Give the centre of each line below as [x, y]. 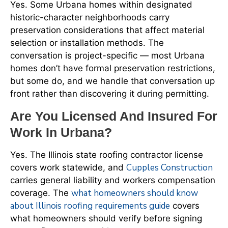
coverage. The [41, 193]
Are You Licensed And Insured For [114, 116]
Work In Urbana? [61, 132]
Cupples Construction [169, 167]
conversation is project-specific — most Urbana [107, 56]
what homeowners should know [135, 193]
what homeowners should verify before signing [106, 218]
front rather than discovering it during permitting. [110, 94]
